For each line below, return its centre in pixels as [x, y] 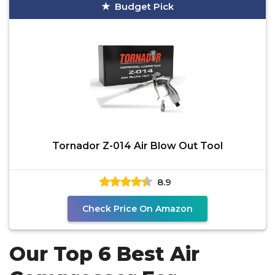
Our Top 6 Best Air [104, 254]
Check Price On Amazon [137, 209]
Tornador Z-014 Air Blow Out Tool [137, 146]
